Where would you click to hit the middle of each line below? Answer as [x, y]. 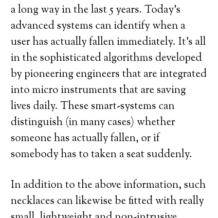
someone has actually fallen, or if [85, 139]
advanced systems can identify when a [98, 26]
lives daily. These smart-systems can [93, 107]
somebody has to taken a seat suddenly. [102, 155]
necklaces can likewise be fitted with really [108, 201]
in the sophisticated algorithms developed [107, 58]
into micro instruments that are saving [99, 91]
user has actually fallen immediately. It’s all [109, 42]
